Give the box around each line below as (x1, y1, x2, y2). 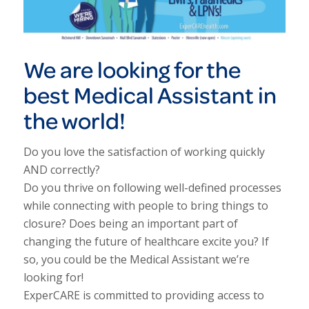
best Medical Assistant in (23, 79, 277, 112)
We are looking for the (23, 53, 241, 86)
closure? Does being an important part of (23, 216, 238, 232)
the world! (23, 104, 126, 137)
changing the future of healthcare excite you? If (23, 234, 269, 250)
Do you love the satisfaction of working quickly (23, 144, 265, 160)
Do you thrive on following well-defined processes (23, 180, 281, 196)
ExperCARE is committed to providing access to (23, 288, 264, 303)
